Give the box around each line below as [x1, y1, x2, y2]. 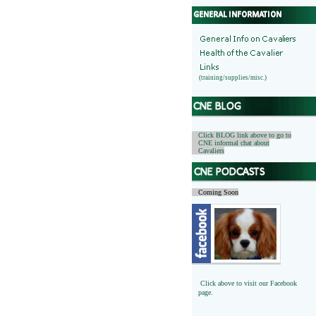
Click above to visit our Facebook [200, 279, 297, 287]
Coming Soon [192, 188, 238, 196]
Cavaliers [192, 147, 224, 154]
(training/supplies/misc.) [192, 74, 267, 81]
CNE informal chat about [192, 139, 269, 147]
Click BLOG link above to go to [192, 131, 291, 139]
